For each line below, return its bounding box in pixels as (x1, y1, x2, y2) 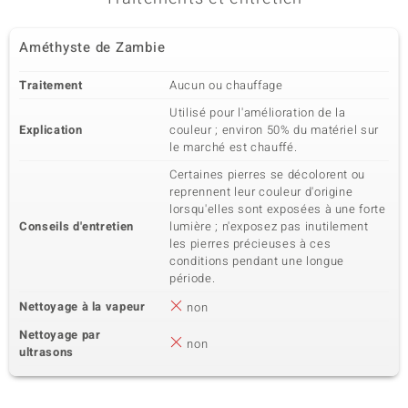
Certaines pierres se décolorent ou (169, 166, 366, 183)
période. (169, 270, 216, 287)
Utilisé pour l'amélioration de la (169, 104, 346, 121)
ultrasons (19, 343, 74, 361)
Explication (19, 121, 83, 138)
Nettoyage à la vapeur (19, 298, 146, 315)
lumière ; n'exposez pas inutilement (169, 218, 369, 235)
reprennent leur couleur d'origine (169, 183, 353, 200)
